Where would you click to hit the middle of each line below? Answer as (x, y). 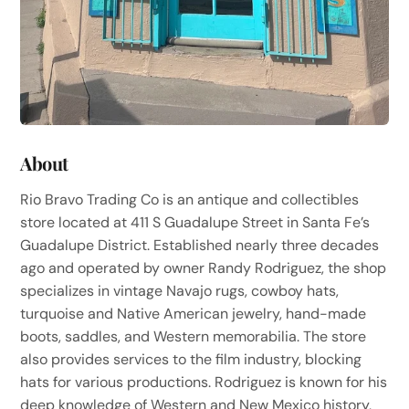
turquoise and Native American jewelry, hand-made (194, 313)
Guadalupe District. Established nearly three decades (200, 245)
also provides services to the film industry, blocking (191, 359)
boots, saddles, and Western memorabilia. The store (194, 336)
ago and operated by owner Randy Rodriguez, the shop (204, 267)
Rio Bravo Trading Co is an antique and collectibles (190, 199)
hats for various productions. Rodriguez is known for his (204, 382)
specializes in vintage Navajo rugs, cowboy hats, (180, 290)
